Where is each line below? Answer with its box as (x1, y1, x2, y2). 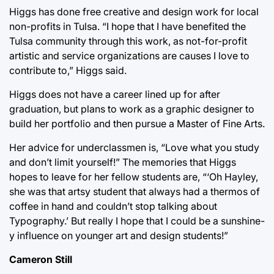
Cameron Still (9, 253, 72, 265)
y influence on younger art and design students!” (9, 229, 228, 242)
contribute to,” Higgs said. (9, 64, 127, 76)
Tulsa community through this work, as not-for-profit (9, 34, 247, 47)
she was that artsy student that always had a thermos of (9, 185, 260, 198)
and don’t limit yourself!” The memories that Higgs (9, 155, 236, 168)
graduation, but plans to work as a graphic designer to (9, 102, 254, 115)
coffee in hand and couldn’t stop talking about (9, 199, 217, 212)
